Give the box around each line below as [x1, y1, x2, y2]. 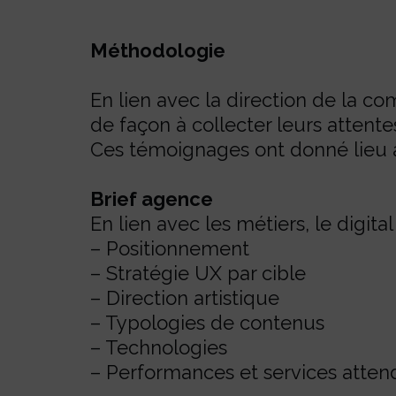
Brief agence [90, 187, 213, 210]
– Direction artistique [90, 286, 279, 309]
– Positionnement [90, 237, 249, 260]
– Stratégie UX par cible [90, 262, 306, 285]
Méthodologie [90, 39, 225, 62]
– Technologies [90, 336, 227, 359]
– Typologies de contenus [90, 311, 324, 334]
